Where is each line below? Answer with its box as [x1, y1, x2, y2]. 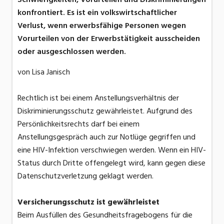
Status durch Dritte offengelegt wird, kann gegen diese [17, 156, 205, 170]
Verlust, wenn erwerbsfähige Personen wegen [17, 19, 186, 32]
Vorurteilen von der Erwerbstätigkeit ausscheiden [17, 32, 200, 45]
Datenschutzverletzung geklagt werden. [17, 169, 153, 183]
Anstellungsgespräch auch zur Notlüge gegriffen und [17, 130, 195, 144]
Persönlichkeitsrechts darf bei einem [17, 117, 139, 131]
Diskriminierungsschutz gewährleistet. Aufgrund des [17, 104, 192, 118]
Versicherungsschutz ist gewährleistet [17, 195, 159, 209]
